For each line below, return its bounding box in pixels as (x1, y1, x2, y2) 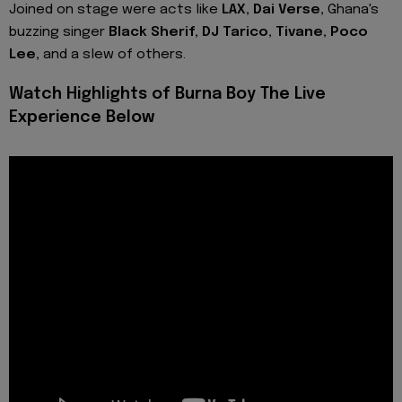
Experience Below (9, 109, 154, 126)
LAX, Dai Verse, (222, 2, 324, 17)
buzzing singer (9, 24, 109, 39)
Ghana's (324, 2, 379, 17)
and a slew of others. (39, 47, 186, 62)
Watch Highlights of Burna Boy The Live (9, 85, 326, 102)
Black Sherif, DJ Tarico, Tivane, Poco (109, 24, 368, 39)
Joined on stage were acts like (9, 2, 222, 17)
